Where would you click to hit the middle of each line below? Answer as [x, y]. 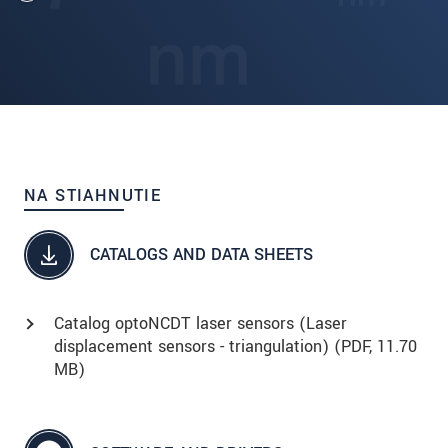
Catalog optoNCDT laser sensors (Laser [200, 323]
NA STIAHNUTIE [93, 195]
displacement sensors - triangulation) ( [197, 346]
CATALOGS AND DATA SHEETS [201, 255]
